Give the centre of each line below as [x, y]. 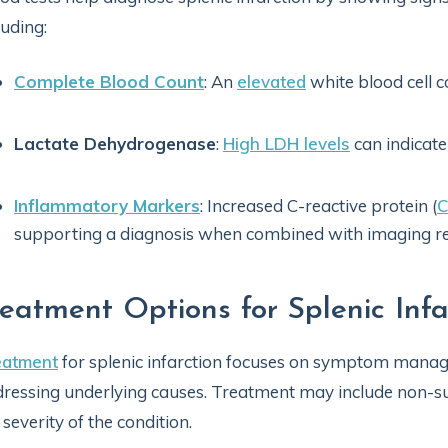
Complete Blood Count [109, 81]
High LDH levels [286, 143]
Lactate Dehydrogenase [115, 143]
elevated [271, 81]
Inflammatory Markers [107, 205]
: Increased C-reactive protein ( [318, 205]
